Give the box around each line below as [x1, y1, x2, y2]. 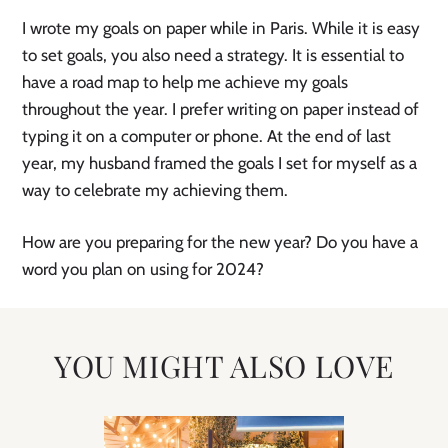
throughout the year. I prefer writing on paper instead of [22, 99, 420, 120]
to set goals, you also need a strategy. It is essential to [22, 45, 405, 66]
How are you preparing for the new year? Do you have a [22, 232, 419, 253]
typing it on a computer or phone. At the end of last [22, 126, 392, 147]
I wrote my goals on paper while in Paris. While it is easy [22, 18, 421, 39]
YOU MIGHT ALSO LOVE [53, 346, 395, 387]
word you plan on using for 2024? [22, 259, 265, 280]
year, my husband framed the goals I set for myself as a [22, 153, 418, 174]
